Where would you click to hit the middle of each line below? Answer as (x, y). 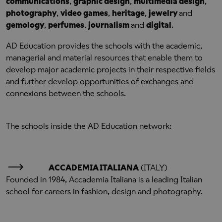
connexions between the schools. (66, 93)
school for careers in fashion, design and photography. (104, 192)
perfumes (66, 25)
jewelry (164, 13)
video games (84, 13)
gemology (25, 25)
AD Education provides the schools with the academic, (104, 46)
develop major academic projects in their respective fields (111, 70)
